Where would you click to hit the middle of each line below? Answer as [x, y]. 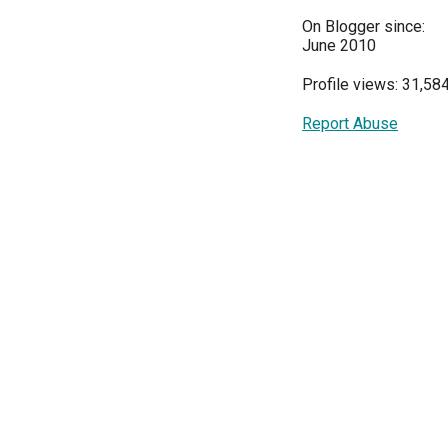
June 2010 [339, 46]
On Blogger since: [363, 27]
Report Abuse [350, 124]
